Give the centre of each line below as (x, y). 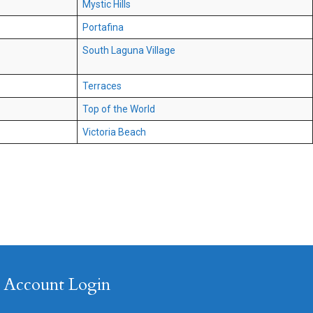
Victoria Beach (114, 132)
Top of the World (119, 109)
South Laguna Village (129, 51)
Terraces (102, 86)
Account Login (57, 284)
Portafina (103, 28)
